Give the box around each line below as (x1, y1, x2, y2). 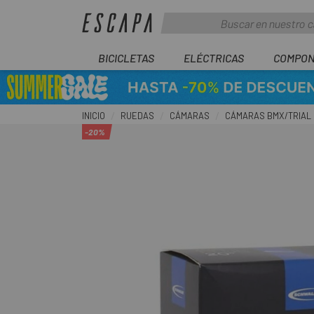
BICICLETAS (98, 51, 154, 64)
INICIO (82, 110, 105, 121)
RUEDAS (121, 110, 154, 121)
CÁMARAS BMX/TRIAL (225, 110, 311, 121)
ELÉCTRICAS (184, 51, 244, 64)
